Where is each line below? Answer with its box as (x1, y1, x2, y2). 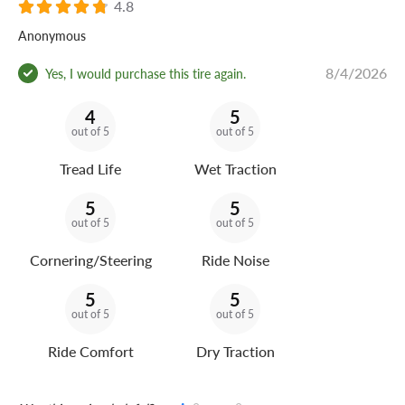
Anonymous (18, 26, 86, 45)
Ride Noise (201, 250, 269, 271)
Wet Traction (193, 158, 277, 180)
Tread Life (60, 158, 121, 180)
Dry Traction (195, 341, 275, 363)
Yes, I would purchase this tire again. (45, 63, 246, 82)
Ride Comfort (47, 341, 134, 363)
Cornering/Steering (29, 250, 152, 271)
